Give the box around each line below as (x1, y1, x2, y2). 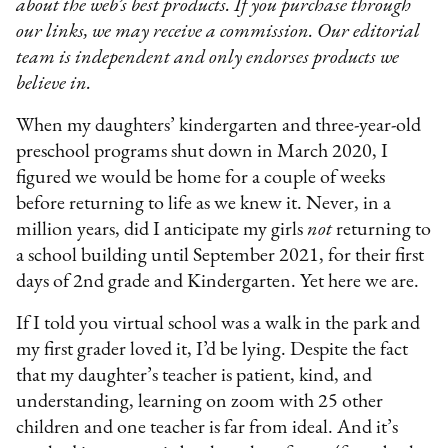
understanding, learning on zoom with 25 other (16, 391, 384, 412)
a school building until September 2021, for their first (16, 245, 425, 266)
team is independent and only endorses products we (16, 47, 400, 68)
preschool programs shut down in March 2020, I (16, 141, 389, 162)
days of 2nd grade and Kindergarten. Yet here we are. (16, 271, 420, 292)
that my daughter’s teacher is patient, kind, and (16, 365, 373, 386)
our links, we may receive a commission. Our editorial (16, 21, 421, 42)
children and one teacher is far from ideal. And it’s (16, 417, 399, 438)
